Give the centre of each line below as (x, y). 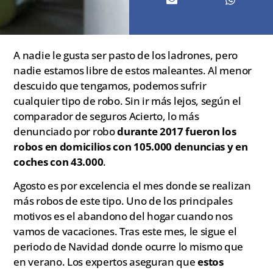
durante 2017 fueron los (177, 131)
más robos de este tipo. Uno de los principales (123, 200)
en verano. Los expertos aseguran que (106, 261)
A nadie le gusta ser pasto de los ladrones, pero (126, 55)
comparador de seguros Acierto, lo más (106, 116)
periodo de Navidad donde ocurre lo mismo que (129, 246)
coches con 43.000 (58, 161)
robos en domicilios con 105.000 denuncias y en (131, 146)
